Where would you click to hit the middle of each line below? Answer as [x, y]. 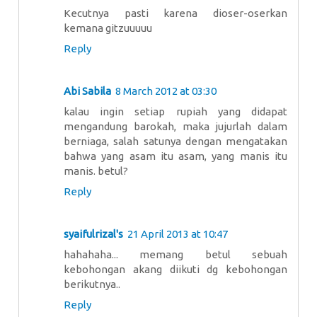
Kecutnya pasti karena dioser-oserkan [175, 13]
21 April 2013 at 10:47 [178, 234]
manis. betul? [96, 171]
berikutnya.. [92, 284]
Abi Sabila [87, 91]
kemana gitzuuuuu [108, 28]
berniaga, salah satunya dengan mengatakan [175, 141]
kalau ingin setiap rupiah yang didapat [175, 111]
